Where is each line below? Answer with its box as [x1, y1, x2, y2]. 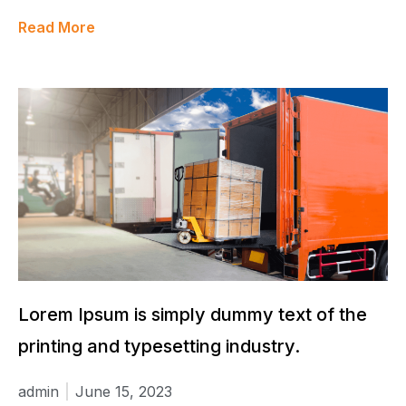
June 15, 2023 [75, 382, 172, 401]
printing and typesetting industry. [18, 334, 300, 357]
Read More [18, 18, 95, 37]
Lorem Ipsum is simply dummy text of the [18, 303, 367, 325]
